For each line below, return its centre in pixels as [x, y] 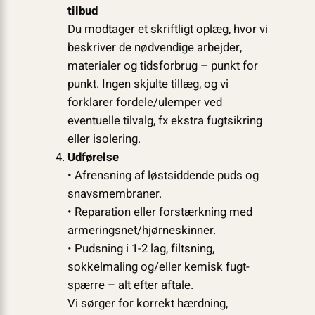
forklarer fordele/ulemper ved [144, 103]
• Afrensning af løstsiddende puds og [163, 176]
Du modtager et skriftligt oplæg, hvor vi [167, 30]
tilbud [82, 11]
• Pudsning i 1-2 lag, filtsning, [141, 249]
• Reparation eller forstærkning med [160, 212]
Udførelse [93, 157]
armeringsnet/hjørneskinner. [141, 231]
